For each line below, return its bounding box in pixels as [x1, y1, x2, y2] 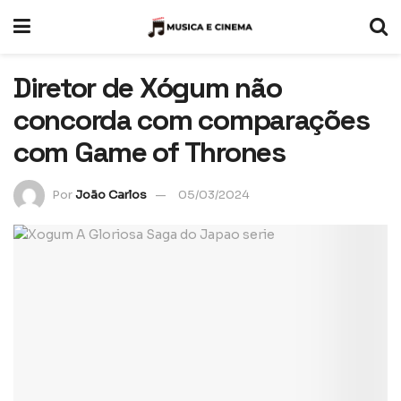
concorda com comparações [13, 102, 370, 138]
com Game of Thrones [13, 134, 286, 170]
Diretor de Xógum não [13, 70, 282, 106]
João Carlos [75, 186, 147, 202]
